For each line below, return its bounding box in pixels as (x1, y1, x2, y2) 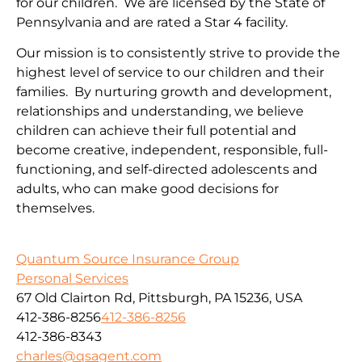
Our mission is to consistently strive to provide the (16, 45, 340, 61)
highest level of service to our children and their (16, 65, 324, 81)
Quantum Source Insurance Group (16, 250, 239, 267)
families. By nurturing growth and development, (16, 84, 331, 100)
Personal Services (16, 270, 128, 286)
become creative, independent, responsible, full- (16, 142, 328, 158)
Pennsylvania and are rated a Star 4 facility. (16, 14, 288, 30)
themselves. (16, 200, 95, 217)
